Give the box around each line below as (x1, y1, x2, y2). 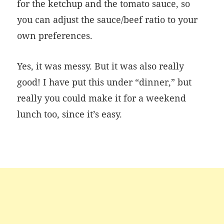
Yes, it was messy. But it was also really (17, 59, 184, 72)
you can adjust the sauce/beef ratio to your (17, 13, 198, 25)
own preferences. (17, 29, 93, 41)
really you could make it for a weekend (17, 91, 186, 104)
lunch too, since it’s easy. (17, 107, 122, 120)
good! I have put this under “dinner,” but (17, 75, 192, 88)
